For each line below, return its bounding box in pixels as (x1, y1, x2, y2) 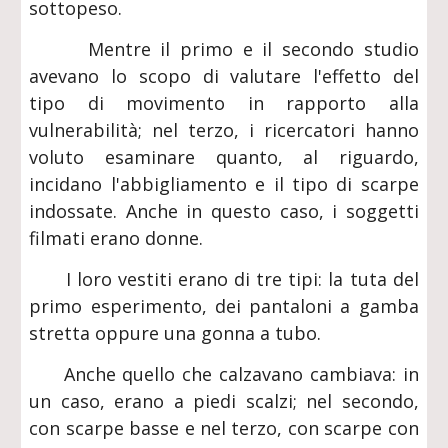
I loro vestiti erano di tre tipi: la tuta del (29, 267, 419, 291)
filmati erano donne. (29, 226, 204, 250)
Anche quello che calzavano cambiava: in (29, 362, 419, 386)
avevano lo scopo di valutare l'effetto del (29, 64, 419, 88)
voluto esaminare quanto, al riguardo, (29, 145, 419, 169)
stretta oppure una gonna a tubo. (29, 321, 322, 345)
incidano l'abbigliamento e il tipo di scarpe (29, 172, 419, 196)
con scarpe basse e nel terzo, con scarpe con (29, 416, 419, 440)
